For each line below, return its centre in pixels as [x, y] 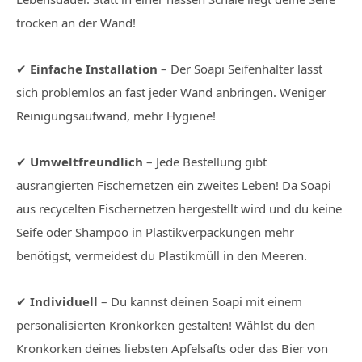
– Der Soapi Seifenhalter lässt [240, 69]
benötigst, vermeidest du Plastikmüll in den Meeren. [162, 256]
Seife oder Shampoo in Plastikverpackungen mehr [155, 232]
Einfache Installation [94, 69]
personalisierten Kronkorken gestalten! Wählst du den [166, 325]
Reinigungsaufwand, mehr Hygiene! [116, 116]
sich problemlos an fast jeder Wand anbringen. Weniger [171, 93]
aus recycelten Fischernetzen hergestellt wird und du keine [179, 209]
